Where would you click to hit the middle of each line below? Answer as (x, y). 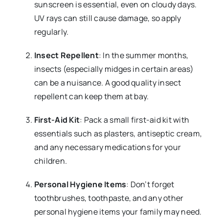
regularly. (51, 32)
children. (51, 161)
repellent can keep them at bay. (91, 96)
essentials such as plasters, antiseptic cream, (118, 133)
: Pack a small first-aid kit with (135, 120)
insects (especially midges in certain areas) (114, 69)
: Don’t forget (150, 184)
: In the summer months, (143, 55)
